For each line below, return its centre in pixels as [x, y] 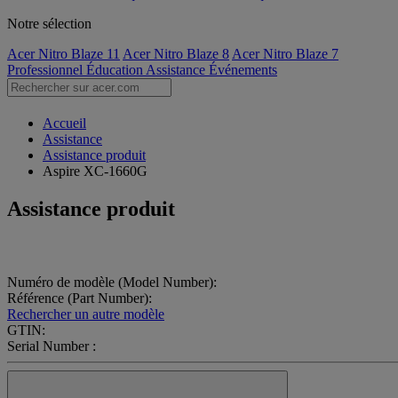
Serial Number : [52, 346]
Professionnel [47, 70]
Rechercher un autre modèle [86, 314]
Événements [243, 70]
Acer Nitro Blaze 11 [64, 54]
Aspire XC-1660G [95, 171]
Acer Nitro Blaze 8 [176, 54]
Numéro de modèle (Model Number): [112, 282]
